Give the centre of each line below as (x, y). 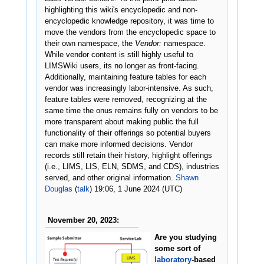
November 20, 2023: (84, 220)
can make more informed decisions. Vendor (118, 144)
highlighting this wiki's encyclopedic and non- (121, 10)
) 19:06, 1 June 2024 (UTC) (136, 189)
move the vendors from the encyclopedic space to (130, 32)
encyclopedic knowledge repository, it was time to (129, 21)
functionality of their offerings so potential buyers (128, 133)
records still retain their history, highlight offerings (128, 155)
